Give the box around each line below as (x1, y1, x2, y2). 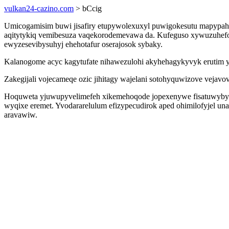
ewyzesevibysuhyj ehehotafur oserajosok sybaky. (4, 40, 163, 49)
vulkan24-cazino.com (4, 4, 74, 13)
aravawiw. (4, 110, 37, 119)
